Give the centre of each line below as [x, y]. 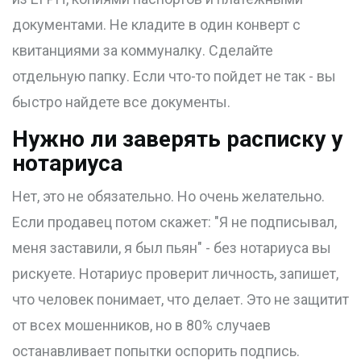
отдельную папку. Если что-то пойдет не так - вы [174, 77]
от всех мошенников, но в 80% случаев [141, 326]
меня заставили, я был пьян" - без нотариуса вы [172, 248]
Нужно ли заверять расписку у [177, 139]
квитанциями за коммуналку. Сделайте [143, 51]
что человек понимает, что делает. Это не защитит [180, 300]
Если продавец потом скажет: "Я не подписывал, [174, 222]
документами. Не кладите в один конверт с [156, 25]
